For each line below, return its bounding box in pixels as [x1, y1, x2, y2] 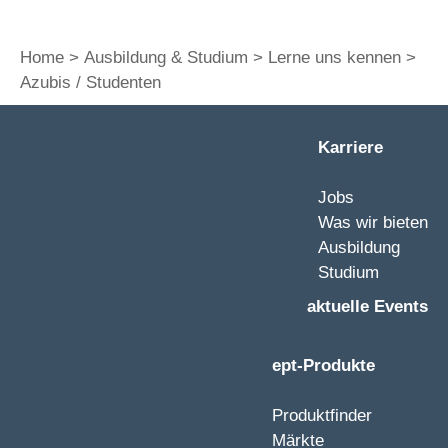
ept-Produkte [272, 356, 375, 375]
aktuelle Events [307, 297, 428, 316]
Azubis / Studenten [20, 73, 161, 92]
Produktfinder [272, 406, 372, 425]
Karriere [318, 138, 383, 157]
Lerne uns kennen [268, 48, 401, 67]
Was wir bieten [318, 213, 428, 232]
